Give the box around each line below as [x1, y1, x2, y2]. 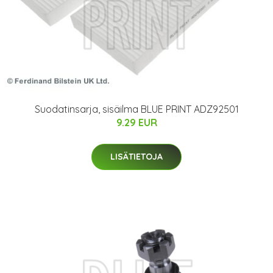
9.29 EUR [116, 116, 157, 129]
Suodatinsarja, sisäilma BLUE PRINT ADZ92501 [34, 102, 239, 115]
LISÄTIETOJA [110, 151, 163, 162]
